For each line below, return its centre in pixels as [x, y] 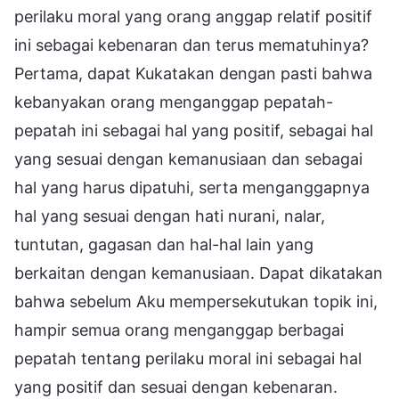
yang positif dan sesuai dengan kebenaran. [176, 387]
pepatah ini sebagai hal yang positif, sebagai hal [194, 130]
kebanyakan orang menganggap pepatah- [174, 102]
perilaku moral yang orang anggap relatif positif [193, 16]
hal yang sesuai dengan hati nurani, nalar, [170, 216]
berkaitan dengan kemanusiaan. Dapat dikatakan [199, 273]
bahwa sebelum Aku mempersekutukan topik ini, [196, 301]
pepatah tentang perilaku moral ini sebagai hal [188, 358]
